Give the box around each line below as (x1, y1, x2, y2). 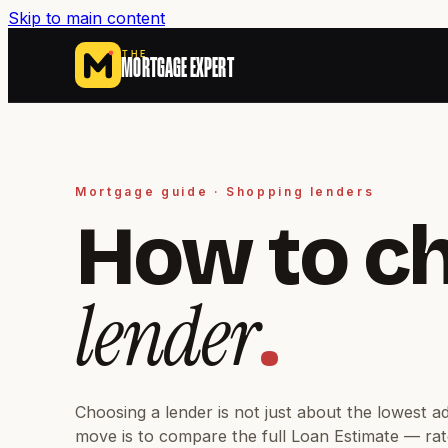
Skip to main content (8, 8, 165, 28)
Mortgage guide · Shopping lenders (75, 183, 375, 199)
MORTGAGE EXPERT (121, 55, 234, 84)
